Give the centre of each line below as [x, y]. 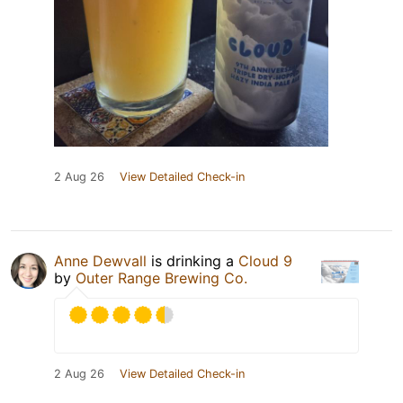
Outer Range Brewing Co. [161, 278]
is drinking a [193, 261]
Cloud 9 [265, 261]
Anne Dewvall [100, 261]
